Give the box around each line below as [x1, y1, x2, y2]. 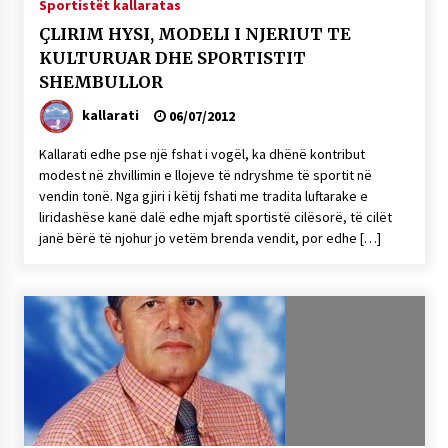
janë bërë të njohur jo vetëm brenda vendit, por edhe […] [38, 229, 381, 247]
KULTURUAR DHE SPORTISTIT [38, 48, 306, 68]
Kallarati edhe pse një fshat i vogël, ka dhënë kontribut [38, 145, 365, 163]
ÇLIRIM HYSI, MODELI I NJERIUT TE [38, 24, 351, 44]
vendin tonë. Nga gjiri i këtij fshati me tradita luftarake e [38, 187, 368, 205]
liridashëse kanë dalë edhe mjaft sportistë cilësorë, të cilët [38, 208, 392, 226]
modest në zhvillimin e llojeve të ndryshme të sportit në [38, 166, 372, 184]
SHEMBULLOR [38, 72, 163, 92]
